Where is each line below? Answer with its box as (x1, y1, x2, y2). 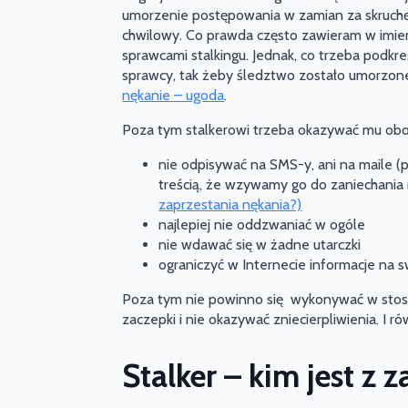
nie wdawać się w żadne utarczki (158, 236, 362, 254)
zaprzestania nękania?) (158, 196, 302, 214)
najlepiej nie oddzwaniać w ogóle (158, 216, 366, 234)
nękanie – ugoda (122, 87, 225, 105)
